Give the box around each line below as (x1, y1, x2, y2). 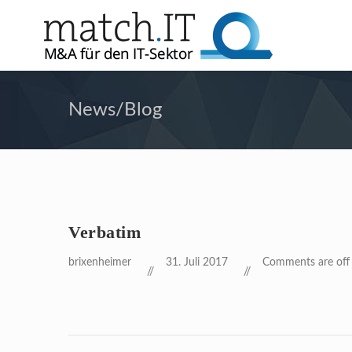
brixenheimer (68, 257, 131, 268)
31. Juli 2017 (166, 257, 228, 268)
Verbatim (68, 222, 141, 242)
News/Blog (68, 101, 162, 119)
